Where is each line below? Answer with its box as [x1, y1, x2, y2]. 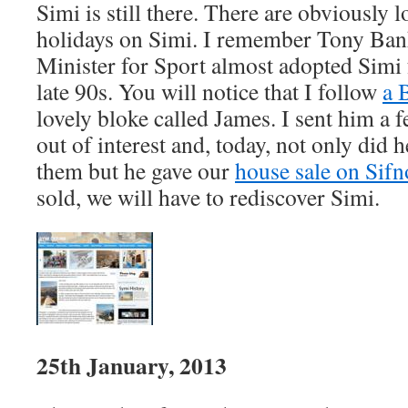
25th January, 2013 [36, 348, 227, 382]
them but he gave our [36, 155, 235, 186]
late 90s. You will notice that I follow [36, 76, 382, 107]
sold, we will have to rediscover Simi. [36, 181, 380, 212]
